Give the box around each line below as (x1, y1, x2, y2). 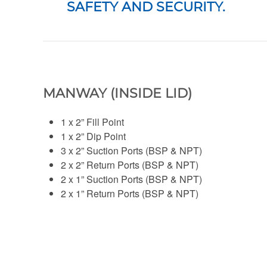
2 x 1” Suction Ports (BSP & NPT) (61, 172, 202, 186)
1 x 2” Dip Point (61, 129, 126, 143)
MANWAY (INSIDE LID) (43, 85, 192, 101)
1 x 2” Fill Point (61, 114, 124, 129)
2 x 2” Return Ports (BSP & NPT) (61, 157, 198, 172)
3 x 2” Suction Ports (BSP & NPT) (61, 143, 202, 157)
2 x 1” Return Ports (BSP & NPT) (61, 186, 198, 200)
